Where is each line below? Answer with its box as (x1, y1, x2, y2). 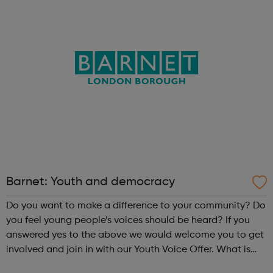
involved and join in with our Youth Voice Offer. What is (6, 244, 216, 255)
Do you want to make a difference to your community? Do (6, 200, 253, 211)
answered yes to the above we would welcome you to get (6, 230, 264, 240)
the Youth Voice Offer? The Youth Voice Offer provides (6, 259, 109, 269)
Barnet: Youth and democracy (6, 175, 175, 188)
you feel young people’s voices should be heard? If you (6, 215, 225, 225)
